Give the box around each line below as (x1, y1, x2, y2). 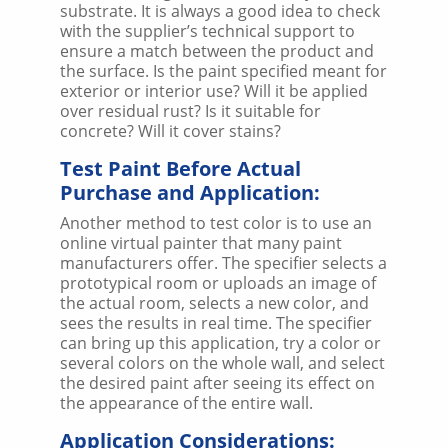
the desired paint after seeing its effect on (60, 371, 375, 394)
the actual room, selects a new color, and (60, 291, 369, 314)
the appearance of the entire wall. (60, 391, 313, 414)
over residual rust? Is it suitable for (60, 99, 321, 122)
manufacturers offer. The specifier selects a (60, 251, 387, 274)
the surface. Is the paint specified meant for (60, 59, 387, 82)
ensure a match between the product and (60, 39, 374, 62)
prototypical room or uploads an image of (60, 271, 376, 294)
